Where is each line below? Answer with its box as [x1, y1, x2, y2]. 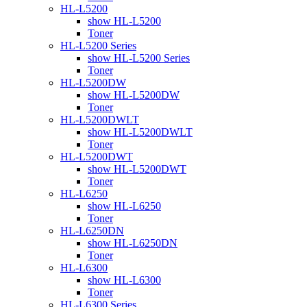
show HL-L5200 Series [88, 51, 190, 64]
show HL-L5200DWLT [88, 125, 193, 138]
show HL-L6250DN [88, 236, 177, 249]
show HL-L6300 [88, 273, 161, 286]
